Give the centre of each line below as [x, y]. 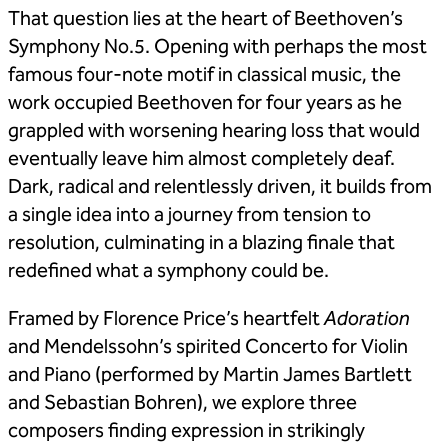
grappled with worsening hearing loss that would [214, 131]
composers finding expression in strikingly [186, 431]
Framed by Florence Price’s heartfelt [166, 319]
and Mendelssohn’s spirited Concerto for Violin [208, 347]
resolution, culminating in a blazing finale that [201, 243]
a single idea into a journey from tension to [189, 215]
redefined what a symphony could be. [168, 271]
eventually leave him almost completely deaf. [201, 159]
